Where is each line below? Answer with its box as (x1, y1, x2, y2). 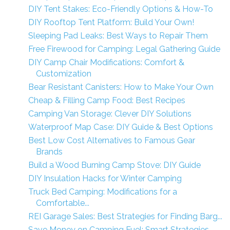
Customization (35, 69, 91, 79)
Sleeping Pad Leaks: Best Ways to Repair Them (28, 31, 208, 41)
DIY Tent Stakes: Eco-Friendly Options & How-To (28, 4, 213, 14)
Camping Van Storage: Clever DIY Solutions (28, 109, 191, 119)
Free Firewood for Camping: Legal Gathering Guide (28, 44, 220, 54)
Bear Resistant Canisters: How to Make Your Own (28, 82, 214, 92)
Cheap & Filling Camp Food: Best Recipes (28, 95, 185, 105)
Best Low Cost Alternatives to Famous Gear (28, 136, 195, 145)
